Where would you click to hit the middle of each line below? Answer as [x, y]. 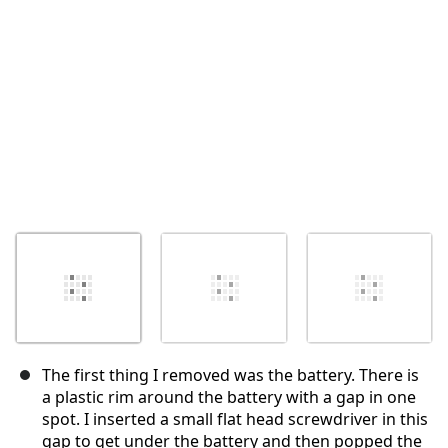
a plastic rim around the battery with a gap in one [229, 397]
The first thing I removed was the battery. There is [230, 375]
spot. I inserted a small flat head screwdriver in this [235, 419]
